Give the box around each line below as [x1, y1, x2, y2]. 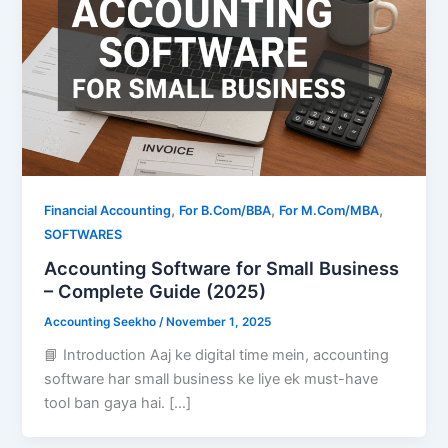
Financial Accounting [44, 202, 172, 218]
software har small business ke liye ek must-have [44, 370, 379, 389]
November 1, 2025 [166, 315, 272, 330]
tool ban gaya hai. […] [44, 394, 192, 413]
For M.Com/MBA [279, 202, 380, 218]
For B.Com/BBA [179, 202, 272, 218]
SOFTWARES [44, 226, 123, 242]
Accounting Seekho [44, 315, 160, 330]
